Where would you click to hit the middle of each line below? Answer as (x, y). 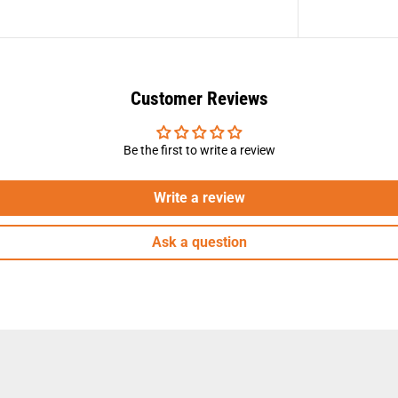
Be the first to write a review (199, 150)
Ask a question (199, 242)
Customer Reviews (199, 98)
